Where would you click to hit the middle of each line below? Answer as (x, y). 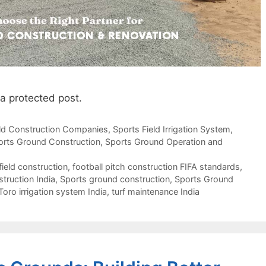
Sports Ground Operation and (164, 142)
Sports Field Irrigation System (171, 129)
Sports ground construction (115, 179)
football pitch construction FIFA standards (156, 167)
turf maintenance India (156, 192)
